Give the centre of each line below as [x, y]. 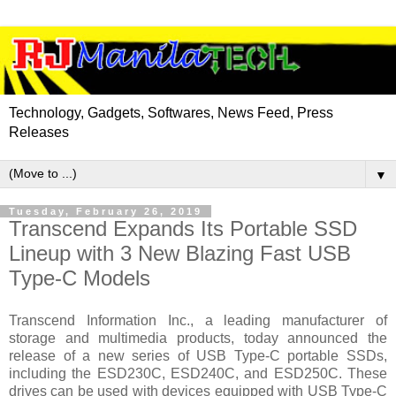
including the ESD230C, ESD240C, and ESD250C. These [198, 374]
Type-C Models [80, 278]
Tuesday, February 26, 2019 [106, 212]
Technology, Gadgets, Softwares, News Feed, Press [171, 113]
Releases [39, 133]
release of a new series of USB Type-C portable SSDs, [198, 356]
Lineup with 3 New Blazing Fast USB [180, 254]
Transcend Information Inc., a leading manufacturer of [198, 321]
